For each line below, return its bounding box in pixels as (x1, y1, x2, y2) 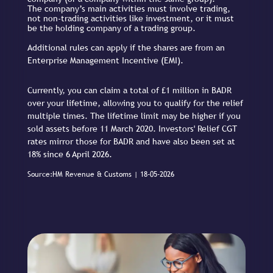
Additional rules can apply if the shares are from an (27, 42, 225, 52)
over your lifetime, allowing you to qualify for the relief (27, 98, 243, 108)
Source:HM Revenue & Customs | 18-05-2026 (27, 169, 174, 179)
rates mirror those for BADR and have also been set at (27, 136, 235, 147)
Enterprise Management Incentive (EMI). (27, 55, 183, 65)
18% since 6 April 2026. (27, 149, 112, 160)
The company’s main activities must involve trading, (27, 3, 230, 13)
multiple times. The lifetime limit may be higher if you (27, 111, 241, 121)
